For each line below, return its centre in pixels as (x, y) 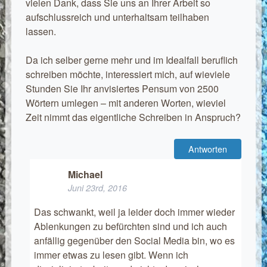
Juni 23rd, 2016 (97, 187)
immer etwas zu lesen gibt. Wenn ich (111, 255)
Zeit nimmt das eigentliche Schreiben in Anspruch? (133, 117)
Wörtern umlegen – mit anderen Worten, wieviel (125, 103)
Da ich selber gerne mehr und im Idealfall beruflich (131, 60)
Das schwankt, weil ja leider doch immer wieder (134, 212)
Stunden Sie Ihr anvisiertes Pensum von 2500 (122, 88)
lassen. (41, 31)
